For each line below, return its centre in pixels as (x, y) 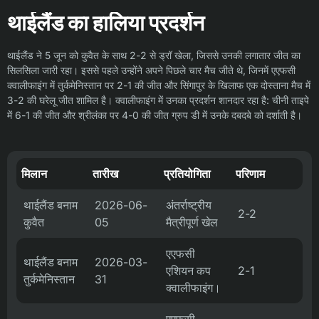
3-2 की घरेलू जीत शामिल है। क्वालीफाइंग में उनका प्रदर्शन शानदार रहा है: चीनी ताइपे (158, 100)
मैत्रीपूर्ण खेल (192, 222)
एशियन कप (188, 271)
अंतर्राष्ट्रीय (189, 205)
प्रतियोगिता (187, 174)
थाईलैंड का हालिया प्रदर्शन (106, 23)
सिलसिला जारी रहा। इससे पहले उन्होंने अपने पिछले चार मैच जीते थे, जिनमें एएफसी (151, 70)
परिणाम (250, 174)
